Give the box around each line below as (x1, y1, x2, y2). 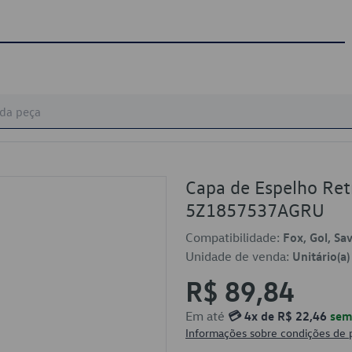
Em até (185, 308, 228, 324)
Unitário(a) (292, 248, 350, 264)
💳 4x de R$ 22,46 (228, 308, 327, 324)
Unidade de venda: (185, 248, 292, 264)
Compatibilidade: (185, 229, 283, 245)
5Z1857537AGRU (185, 198, 324, 222)
